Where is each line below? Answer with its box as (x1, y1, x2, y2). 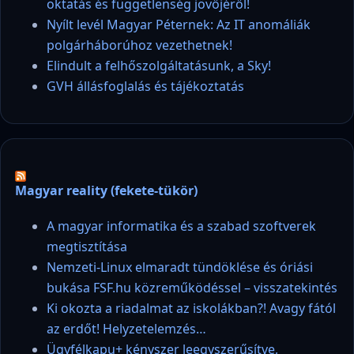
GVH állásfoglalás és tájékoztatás (47, 77, 244, 96)
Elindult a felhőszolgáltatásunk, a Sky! (47, 57, 271, 75)
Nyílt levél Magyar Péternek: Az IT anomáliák (47, 16, 311, 34)
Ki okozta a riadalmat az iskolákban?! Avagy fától (47, 299, 336, 317)
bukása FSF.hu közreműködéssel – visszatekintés (47, 278, 337, 296)
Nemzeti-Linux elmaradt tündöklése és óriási (47, 258, 313, 276)
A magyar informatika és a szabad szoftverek (47, 217, 316, 235)
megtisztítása (47, 237, 127, 255)
